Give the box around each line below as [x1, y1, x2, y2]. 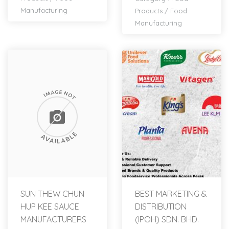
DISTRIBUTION [135, 201, 187, 212]
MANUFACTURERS [20, 214, 86, 225]
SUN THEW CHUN [20, 189, 84, 199]
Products [135, 7, 163, 15]
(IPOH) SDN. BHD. [135, 214, 199, 225]
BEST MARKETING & [135, 189, 207, 199]
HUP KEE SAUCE [20, 201, 79, 212]
